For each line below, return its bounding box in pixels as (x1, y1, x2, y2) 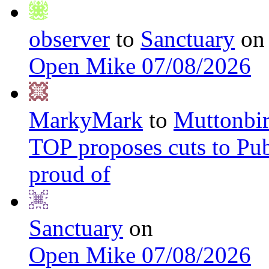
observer (29, 26, 110, 52)
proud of (29, 161, 110, 187)
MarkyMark (29, 107, 143, 133)
